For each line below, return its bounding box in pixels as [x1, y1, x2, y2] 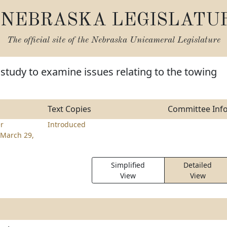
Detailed [183, 160, 212, 170]
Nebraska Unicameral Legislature [91, 36, 220, 45]
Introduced [47, 120, 86, 129]
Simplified [111, 160, 145, 170]
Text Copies [47, 103, 91, 115]
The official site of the [7, 36, 91, 45]
